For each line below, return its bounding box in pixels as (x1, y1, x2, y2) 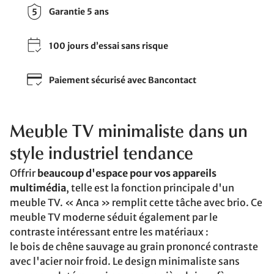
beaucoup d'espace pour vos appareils (37, 167, 217, 179)
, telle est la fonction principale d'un (66, 182, 234, 194)
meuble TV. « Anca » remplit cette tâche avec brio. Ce (10, 196, 262, 209)
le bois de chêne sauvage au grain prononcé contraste (10, 240, 258, 253)
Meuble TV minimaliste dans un (10, 124, 248, 141)
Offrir (10, 167, 37, 179)
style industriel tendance (10, 146, 193, 163)
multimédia (10, 182, 66, 194)
